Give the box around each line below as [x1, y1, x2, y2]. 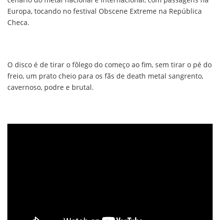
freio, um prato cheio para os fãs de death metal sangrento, [7, 71, 203, 81]
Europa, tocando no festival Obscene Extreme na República [7, 6, 202, 16]
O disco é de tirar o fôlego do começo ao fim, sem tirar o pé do [7, 60, 212, 70]
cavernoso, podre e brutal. [7, 82, 94, 92]
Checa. [7, 18, 29, 27]
